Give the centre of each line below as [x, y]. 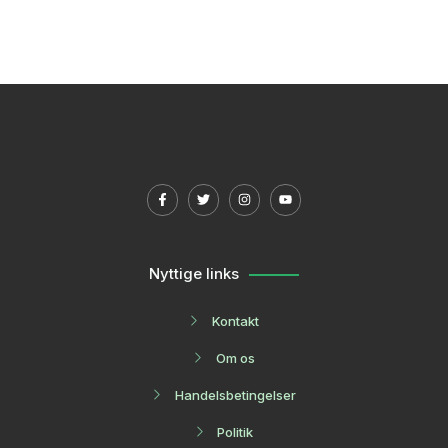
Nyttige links [194, 273]
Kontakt [235, 320]
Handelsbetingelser [235, 394]
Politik [235, 431]
